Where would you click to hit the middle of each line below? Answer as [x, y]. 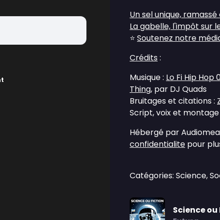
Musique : [148, 77]
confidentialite [157, 144]
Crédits [144, 58]
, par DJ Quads [179, 89]
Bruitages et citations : [173, 101]
